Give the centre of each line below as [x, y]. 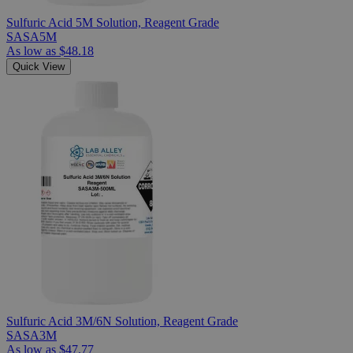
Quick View [39, 67]
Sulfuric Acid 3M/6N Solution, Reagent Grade [122, 321]
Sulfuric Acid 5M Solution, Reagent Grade [113, 23]
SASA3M [32, 336]
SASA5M [32, 37]
